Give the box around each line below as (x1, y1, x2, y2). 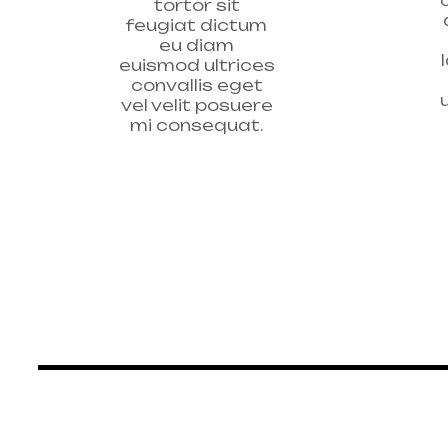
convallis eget (130, 74, 263, 95)
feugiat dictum (126, 14, 267, 35)
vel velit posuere (120, 94, 273, 115)
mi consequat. (130, 114, 263, 135)
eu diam (159, 34, 234, 55)
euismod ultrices (118, 54, 275, 75)
